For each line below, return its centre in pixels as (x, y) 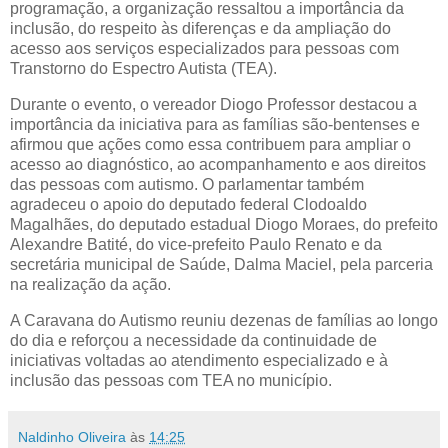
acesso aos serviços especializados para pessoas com (204, 48)
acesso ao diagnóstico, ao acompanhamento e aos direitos (218, 164)
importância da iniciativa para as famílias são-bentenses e (215, 124)
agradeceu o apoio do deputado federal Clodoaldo (188, 204)
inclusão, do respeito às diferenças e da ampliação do (200, 28)
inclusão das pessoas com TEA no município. (171, 380)
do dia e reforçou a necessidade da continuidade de (193, 340)
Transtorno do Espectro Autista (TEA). (143, 68)
